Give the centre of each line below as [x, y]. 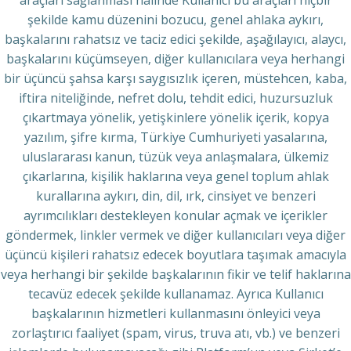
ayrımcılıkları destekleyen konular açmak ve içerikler [175, 215]
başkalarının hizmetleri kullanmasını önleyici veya [175, 313]
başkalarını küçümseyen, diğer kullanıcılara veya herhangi [175, 59]
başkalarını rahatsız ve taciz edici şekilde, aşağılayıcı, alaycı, [175, 39]
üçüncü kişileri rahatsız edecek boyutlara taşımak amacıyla [175, 255]
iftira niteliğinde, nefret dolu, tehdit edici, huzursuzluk [175, 98]
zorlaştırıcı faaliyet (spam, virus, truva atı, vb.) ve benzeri [175, 333]
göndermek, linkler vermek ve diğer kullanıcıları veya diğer [175, 235]
